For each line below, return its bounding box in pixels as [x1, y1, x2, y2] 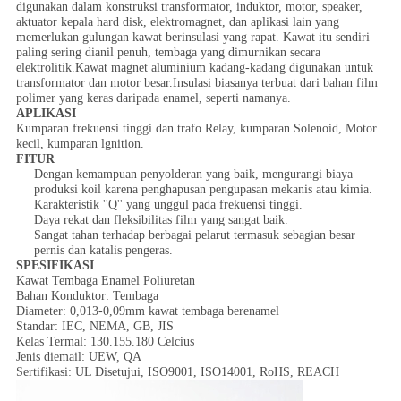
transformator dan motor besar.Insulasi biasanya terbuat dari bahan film [15, 76, 378, 90]
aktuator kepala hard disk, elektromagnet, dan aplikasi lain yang [15, 15, 339, 30]
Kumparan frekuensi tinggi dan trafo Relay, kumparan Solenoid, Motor [15, 122, 377, 136]
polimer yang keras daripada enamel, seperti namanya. [15, 91, 291, 106]
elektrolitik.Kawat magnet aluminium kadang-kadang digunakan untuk [15, 61, 373, 75]
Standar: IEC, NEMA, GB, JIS [15, 320, 174, 334]
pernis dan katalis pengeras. [33, 243, 173, 258]
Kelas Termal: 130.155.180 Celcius [15, 335, 194, 349]
